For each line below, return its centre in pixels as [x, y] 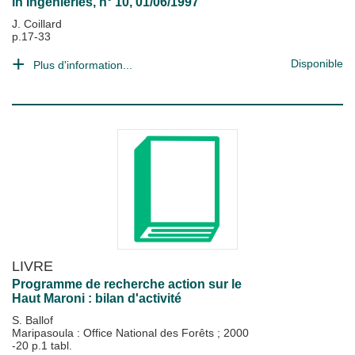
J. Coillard [37, 24]
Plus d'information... [83, 65]
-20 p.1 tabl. [42, 345]
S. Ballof [32, 320]
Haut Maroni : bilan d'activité [97, 298]
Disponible [317, 63]
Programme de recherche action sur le [127, 284]
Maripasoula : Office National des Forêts [115, 333]
